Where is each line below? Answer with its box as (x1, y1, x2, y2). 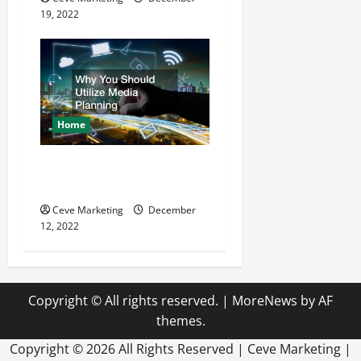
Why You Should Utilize (40, 156, 176, 177)
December (146, 202, 196, 217)
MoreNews (232, 291, 297, 309)
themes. (156, 311, 205, 330)
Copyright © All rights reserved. (28, 291, 222, 309)
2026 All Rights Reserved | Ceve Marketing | (86, 339, 351, 358)
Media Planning (40, 176, 131, 197)
